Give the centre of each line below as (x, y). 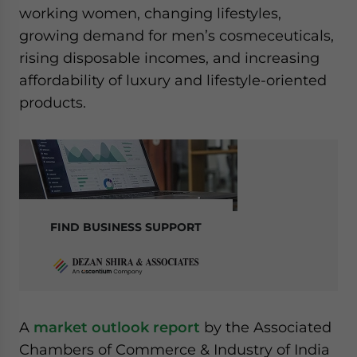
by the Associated (266, 327)
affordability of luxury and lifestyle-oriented (173, 80)
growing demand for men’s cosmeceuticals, (177, 35)
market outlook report (117, 327)
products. (53, 102)
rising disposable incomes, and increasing (169, 58)
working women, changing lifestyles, (150, 13)
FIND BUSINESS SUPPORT (126, 227)
